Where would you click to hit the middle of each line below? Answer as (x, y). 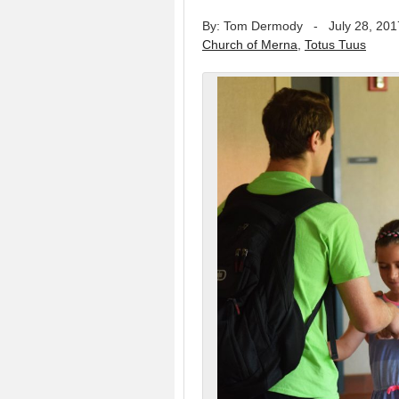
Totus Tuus (335, 45)
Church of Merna (250, 45)
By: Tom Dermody (252, 26)
